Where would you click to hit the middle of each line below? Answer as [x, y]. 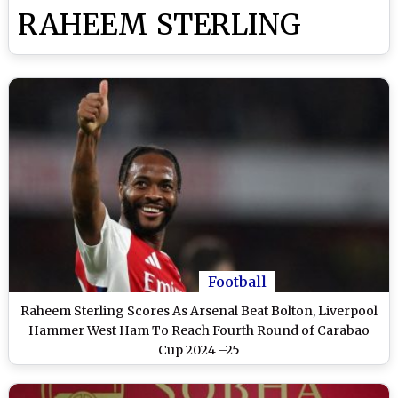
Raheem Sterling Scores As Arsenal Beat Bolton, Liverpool [199, 310]
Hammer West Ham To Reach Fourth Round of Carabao [199, 330]
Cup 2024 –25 [199, 350]
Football [237, 281]
